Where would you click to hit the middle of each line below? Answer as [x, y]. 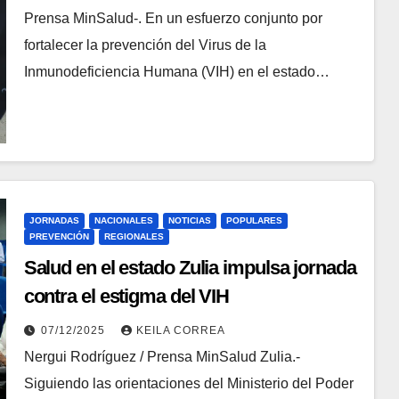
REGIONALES [134, 237]
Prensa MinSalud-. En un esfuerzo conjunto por [173, 19]
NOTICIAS [189, 221]
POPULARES [254, 221]
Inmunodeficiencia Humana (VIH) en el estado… [176, 72]
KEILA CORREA [180, 331]
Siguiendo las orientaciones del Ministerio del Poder [188, 384]
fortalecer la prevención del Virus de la [145, 45]
